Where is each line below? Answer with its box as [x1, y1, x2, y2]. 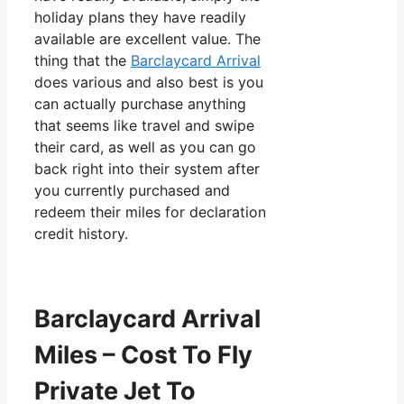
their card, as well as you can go [34, 138, 256, 157]
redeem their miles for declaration [34, 203, 266, 222]
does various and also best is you [34, 73, 263, 92]
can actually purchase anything [34, 95, 246, 114]
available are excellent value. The [34, 30, 261, 49]
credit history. [34, 225, 128, 243]
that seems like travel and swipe [34, 116, 254, 135]
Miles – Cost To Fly [34, 339, 252, 370]
